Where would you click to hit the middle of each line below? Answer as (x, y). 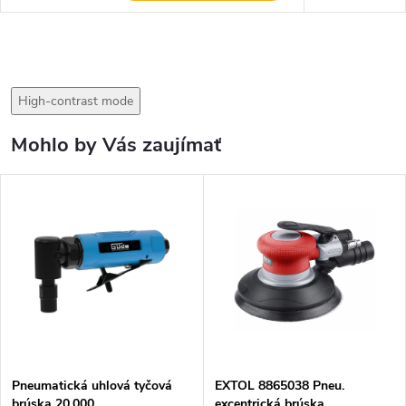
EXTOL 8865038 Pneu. (279, 386)
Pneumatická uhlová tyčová (92, 386)
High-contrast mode (76, 101)
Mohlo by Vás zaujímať (116, 145)
